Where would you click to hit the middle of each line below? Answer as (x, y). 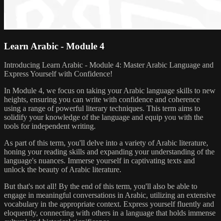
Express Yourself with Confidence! (58, 74)
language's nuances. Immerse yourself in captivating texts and (99, 161)
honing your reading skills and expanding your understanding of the (109, 152)
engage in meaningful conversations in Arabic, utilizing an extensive (110, 195)
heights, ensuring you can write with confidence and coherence (102, 100)
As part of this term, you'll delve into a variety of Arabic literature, (106, 143)
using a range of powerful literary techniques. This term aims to (102, 109)
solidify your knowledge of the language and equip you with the (104, 117)
